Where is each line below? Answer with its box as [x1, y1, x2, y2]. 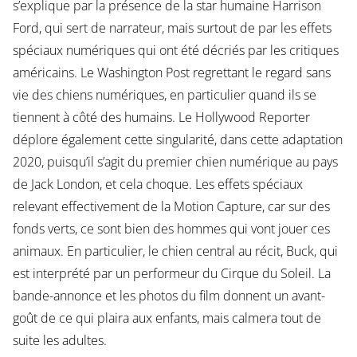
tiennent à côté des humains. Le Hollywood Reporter [12, 108, 310, 126]
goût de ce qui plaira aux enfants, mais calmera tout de [12, 308, 321, 327]
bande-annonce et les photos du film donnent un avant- [12, 286, 325, 304]
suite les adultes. [12, 331, 107, 349]
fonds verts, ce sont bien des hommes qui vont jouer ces [12, 219, 330, 237]
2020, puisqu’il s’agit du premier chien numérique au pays [12, 152, 338, 171]
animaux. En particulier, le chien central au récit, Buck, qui [12, 241, 338, 260]
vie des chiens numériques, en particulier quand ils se [12, 85, 316, 104]
